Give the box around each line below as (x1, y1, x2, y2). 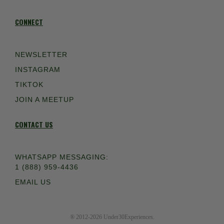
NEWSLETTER (15, 50, 67, 59)
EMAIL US (15, 178, 51, 186)
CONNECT (15, 16, 43, 27)
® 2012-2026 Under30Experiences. (69, 213, 154, 221)
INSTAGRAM (15, 65, 60, 74)
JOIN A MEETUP (15, 95, 74, 104)
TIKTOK (15, 80, 43, 89)
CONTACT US (15, 119, 53, 130)
